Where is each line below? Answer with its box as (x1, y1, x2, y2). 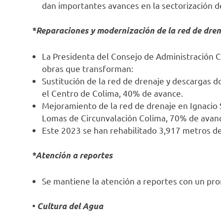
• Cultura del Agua (32, 201, 103, 212)
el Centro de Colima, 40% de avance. (42, 87, 184, 98)
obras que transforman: (42, 63, 134, 74)
